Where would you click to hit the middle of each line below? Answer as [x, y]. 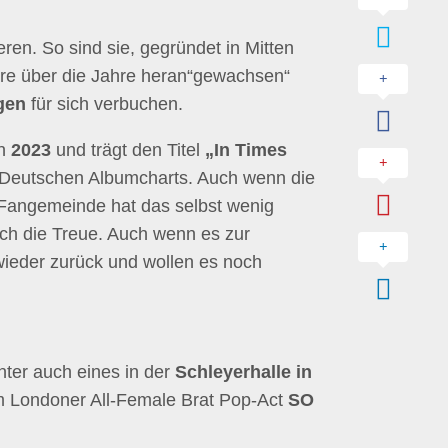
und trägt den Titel [128, 150]
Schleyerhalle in [243, 372]
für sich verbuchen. [104, 104]
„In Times [246, 150]
